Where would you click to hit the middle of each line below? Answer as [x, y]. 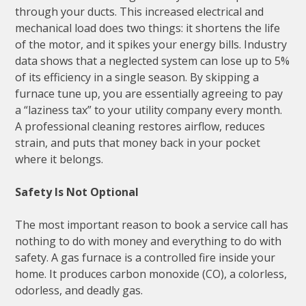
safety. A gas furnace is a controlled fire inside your [145, 258]
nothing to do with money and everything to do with [149, 241]
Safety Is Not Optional [77, 192]
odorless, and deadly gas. [79, 291]
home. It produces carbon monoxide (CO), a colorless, [151, 274]
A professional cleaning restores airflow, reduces [140, 127]
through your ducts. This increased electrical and [140, 12]
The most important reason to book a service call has [152, 225]
